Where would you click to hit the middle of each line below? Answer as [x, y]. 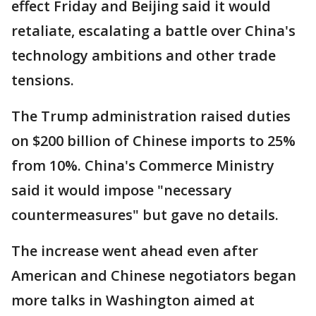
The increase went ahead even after [135, 251]
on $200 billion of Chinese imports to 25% [153, 141]
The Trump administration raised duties [151, 116]
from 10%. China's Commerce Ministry [143, 165]
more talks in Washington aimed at [133, 300]
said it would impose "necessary [122, 190]
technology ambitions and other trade [144, 55]
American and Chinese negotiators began [154, 275]
